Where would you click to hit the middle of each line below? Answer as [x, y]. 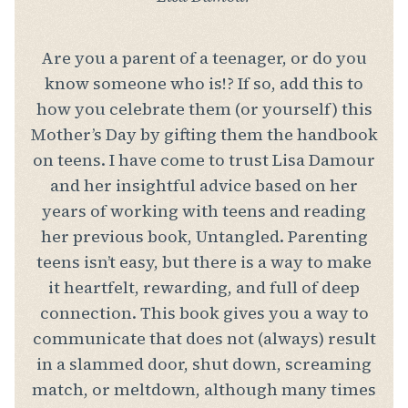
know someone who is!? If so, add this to [204, 84]
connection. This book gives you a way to [204, 313]
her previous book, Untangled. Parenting [204, 237]
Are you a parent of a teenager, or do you [204, 58]
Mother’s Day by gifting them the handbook [204, 135]
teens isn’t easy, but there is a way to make [204, 262]
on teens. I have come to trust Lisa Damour [204, 160]
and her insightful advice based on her [204, 186]
